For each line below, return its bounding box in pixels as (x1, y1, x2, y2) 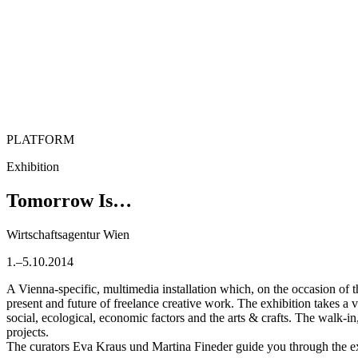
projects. (6, 324, 49, 339)
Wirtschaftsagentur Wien (6, 227, 129, 241)
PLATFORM (6, 133, 74, 147)
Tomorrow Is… (6, 189, 132, 211)
